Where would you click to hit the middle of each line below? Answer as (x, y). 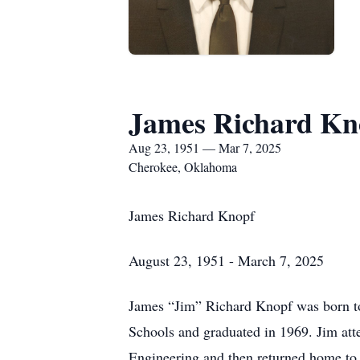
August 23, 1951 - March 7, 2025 (226, 260)
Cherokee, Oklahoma (183, 167)
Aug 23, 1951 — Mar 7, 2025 (205, 147)
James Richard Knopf (192, 215)
